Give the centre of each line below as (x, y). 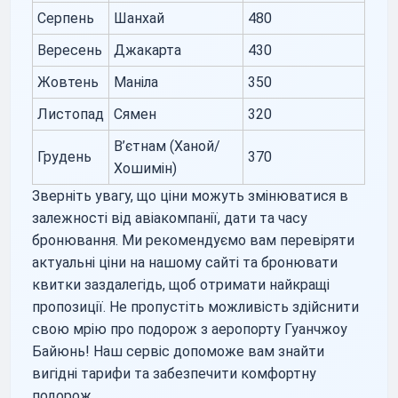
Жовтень (68, 82)
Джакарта (148, 50)
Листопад (71, 114)
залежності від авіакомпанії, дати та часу (170, 218)
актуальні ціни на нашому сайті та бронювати (185, 262)
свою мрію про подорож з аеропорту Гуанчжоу (190, 329)
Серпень (66, 18)
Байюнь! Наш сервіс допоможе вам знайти (179, 351)
